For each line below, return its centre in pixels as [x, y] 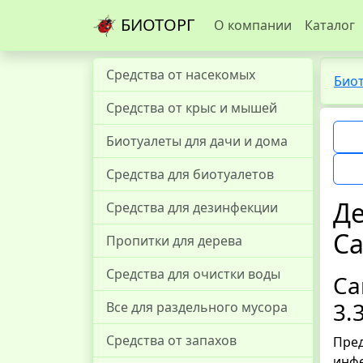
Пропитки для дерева [174, 241]
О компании [253, 25]
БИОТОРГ [156, 24]
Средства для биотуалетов [190, 174]
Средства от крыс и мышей [192, 108]
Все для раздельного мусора [197, 307]
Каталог [330, 25]
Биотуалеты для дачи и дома [197, 141]
